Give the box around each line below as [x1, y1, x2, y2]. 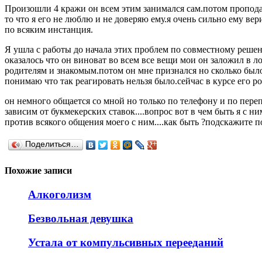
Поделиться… [25, 139, 79, 149]
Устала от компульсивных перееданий [28, 236, 223, 249]
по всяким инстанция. [5, 24, 93, 35]
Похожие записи [5, 166, 72, 176]
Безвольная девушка [28, 212, 133, 225]
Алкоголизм [28, 188, 91, 201]
